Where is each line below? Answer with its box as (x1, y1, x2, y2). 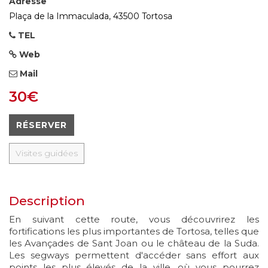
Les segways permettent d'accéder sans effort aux (9, 249, 259, 261)
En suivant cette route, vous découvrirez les (9, 213, 259, 225)
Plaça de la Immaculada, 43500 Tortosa (9, 10, 172, 22)
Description (9, 193, 85, 208)
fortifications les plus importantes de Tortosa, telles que (9, 225, 259, 237)
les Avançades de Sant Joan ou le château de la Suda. (9, 237, 259, 249)
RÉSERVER (16, 119, 67, 130)
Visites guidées (16, 147, 78, 159)
